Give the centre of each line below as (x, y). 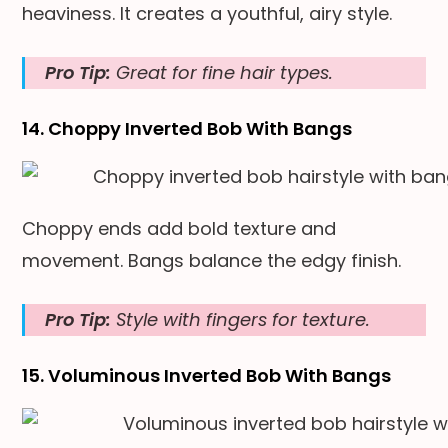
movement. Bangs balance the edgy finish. (212, 260)
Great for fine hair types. (222, 72)
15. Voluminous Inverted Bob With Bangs (207, 375)
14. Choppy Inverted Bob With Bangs (187, 128)
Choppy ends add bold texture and (179, 228)
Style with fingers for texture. (241, 319)
